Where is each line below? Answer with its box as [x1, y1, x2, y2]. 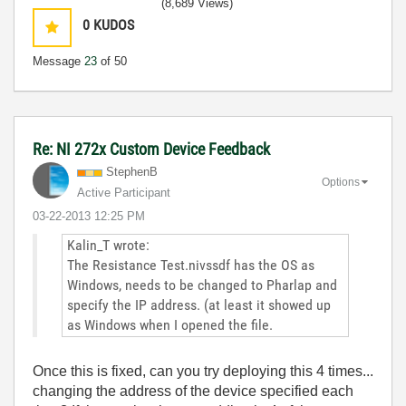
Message [33, 54, 84, 68]
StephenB [106, 165, 158, 179]
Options [322, 175, 360, 188]
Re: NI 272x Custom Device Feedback [33, 140, 270, 159]
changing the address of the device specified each [33, 383, 353, 399]
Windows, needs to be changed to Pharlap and [67, 276, 337, 294]
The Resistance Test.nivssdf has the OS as [67, 256, 314, 274]
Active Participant [77, 186, 170, 199]
